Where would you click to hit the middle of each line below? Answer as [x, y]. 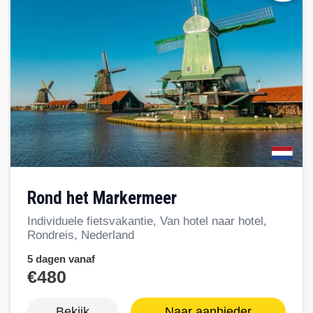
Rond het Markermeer [107, 198]
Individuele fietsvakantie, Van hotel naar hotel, [147, 221]
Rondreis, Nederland [81, 235]
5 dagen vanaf [61, 259]
